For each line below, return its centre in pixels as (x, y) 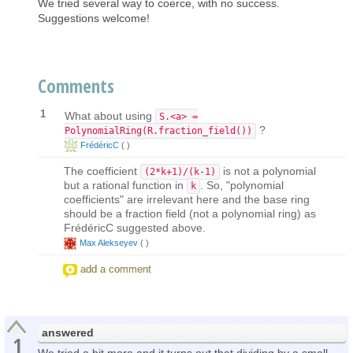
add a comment (116, 269)
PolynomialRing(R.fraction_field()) (158, 130)
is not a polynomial (268, 171)
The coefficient (102, 171)
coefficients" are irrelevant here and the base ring (187, 199)
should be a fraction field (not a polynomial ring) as (190, 213)
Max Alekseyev (109, 242)
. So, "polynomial (242, 185)
